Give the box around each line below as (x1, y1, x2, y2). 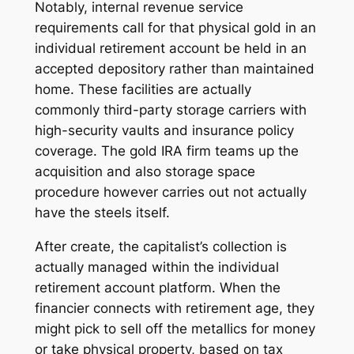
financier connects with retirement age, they (34, 299, 314, 316)
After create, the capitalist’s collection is (34, 238, 287, 254)
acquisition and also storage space (34, 164, 255, 180)
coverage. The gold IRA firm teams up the (34, 143, 299, 160)
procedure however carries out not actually (34, 184, 307, 201)
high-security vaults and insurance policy (34, 122, 294, 139)
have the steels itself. (34, 205, 170, 221)
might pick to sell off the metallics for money (34, 320, 315, 337)
